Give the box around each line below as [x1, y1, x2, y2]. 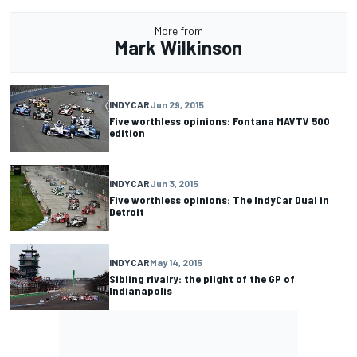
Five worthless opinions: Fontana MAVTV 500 [109, 113, 330, 127]
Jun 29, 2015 [150, 98, 204, 110]
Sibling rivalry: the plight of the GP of [109, 272, 295, 286]
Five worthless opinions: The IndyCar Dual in [109, 193, 329, 207]
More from [154, 24, 203, 38]
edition [109, 125, 145, 139]
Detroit [109, 205, 144, 219]
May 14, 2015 [150, 257, 202, 269]
